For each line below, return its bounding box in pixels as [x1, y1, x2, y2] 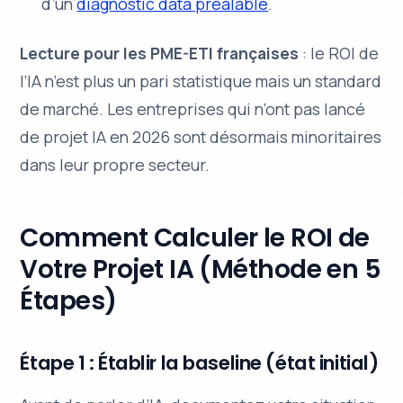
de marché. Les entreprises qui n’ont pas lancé [20, 97, 366, 120]
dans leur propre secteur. [20, 153, 210, 175]
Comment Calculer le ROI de [20, 219, 370, 255]
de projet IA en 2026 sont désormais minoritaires [20, 125, 382, 148]
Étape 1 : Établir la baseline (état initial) [20, 348, 379, 377]
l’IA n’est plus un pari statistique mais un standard [20, 69, 382, 92]
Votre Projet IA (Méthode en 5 [20, 251, 381, 287]
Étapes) [20, 282, 117, 318]
